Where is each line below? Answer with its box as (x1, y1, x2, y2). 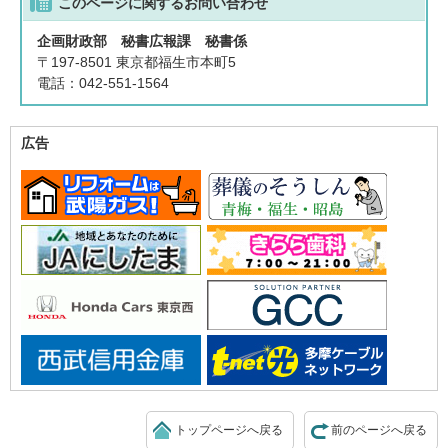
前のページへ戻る (331, 422, 427, 437)
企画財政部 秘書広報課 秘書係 (37, 33, 248, 49)
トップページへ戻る (175, 422, 283, 437)
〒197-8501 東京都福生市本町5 (37, 54, 237, 70)
